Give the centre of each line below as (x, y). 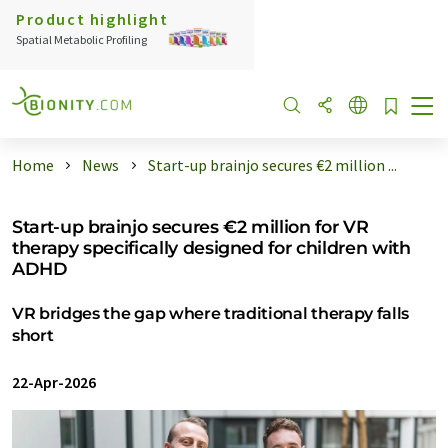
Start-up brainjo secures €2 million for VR (190, 226)
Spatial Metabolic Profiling (81, 39)
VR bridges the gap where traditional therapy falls (210, 313)
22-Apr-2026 (54, 382)
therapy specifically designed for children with (211, 247)
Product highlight (92, 19)
